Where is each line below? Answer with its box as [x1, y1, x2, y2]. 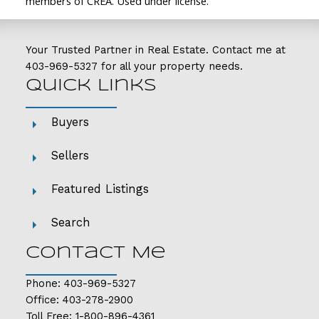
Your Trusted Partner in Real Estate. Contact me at [25, 43, 286, 57]
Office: [25, 293, 63, 306]
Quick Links [25, 78, 157, 94]
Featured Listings [51, 182, 149, 196]
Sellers [51, 148, 89, 162]
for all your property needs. [97, 60, 243, 73]
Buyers [51, 115, 89, 129]
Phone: [25, 276, 64, 290]
